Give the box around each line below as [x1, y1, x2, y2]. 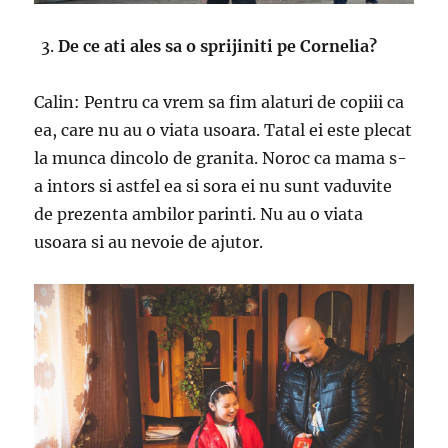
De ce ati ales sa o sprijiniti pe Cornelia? [58, 35, 378, 56]
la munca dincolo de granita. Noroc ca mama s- [34, 147, 408, 168]
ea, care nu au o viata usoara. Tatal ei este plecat [34, 119, 413, 140]
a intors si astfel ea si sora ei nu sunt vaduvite [34, 175, 393, 196]
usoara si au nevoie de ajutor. [34, 231, 264, 252]
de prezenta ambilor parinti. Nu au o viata [34, 203, 364, 224]
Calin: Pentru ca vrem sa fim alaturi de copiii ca [34, 91, 405, 112]
